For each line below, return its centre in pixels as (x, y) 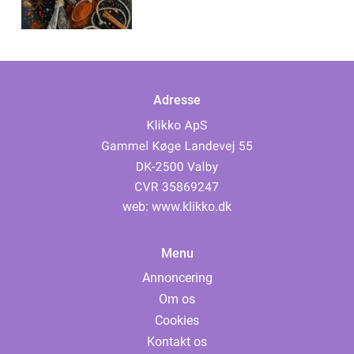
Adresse (177, 100)
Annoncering (177, 278)
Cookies (177, 321)
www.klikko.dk (192, 207)
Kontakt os (177, 342)
